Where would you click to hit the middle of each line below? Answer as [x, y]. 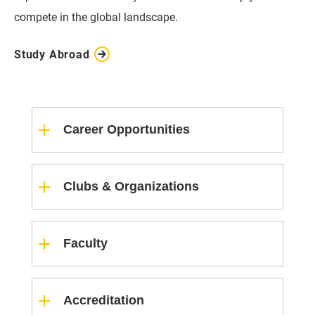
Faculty [85, 244]
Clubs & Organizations [131, 187]
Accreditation [104, 301]
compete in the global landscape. [96, 17]
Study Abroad [52, 54]
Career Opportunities [127, 130]
